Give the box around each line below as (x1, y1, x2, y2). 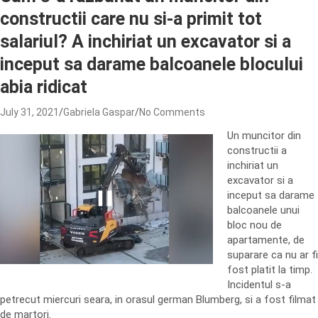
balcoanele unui (227, 204, 300, 216)
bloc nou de (227, 219, 282, 231)
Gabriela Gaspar (63, 106, 135, 118)
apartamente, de (227, 234, 305, 246)
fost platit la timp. (227, 263, 312, 276)
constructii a (227, 144, 287, 157)
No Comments (139, 106, 205, 118)
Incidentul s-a (227, 278, 291, 291)
